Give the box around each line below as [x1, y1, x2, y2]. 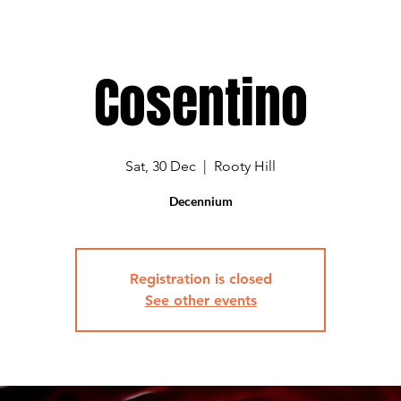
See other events [144, 292, 257, 309]
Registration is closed [129, 270, 272, 287]
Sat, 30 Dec [125, 158, 197, 175]
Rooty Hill [214, 158, 277, 175]
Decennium [168, 193, 233, 209]
